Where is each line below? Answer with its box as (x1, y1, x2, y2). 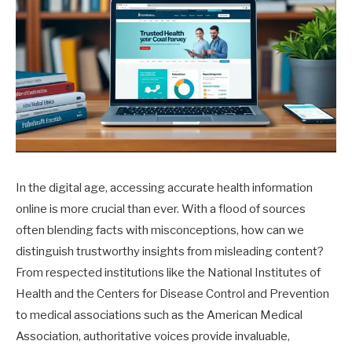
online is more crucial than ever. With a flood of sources (16, 201, 306, 216)
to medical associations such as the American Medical (16, 307, 302, 322)
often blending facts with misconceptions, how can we (16, 222, 304, 237)
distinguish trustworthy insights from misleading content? (16, 244, 324, 258)
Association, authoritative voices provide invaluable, (16, 328, 290, 343)
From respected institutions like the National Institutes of (16, 265, 321, 280)
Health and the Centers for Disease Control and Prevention (16, 286, 329, 301)
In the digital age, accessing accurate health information (16, 180, 313, 195)
